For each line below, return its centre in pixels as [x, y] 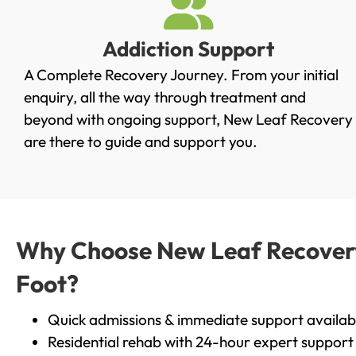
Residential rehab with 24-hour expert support [201, 341]
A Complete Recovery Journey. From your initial [181, 75]
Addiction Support [189, 49]
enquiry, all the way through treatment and [165, 97]
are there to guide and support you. [141, 142]
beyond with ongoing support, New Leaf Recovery [188, 120]
